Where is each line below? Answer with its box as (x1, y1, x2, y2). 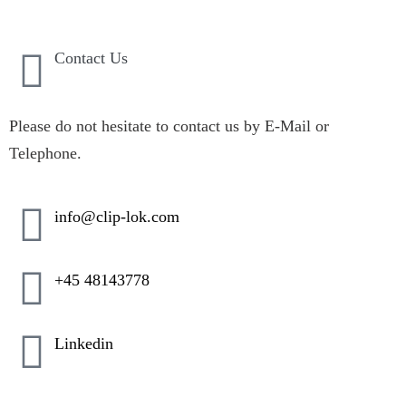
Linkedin (53, 334, 113, 353)
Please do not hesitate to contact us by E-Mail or (8, 117, 329, 135)
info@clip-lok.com (53, 208, 179, 226)
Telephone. (8, 144, 82, 162)
